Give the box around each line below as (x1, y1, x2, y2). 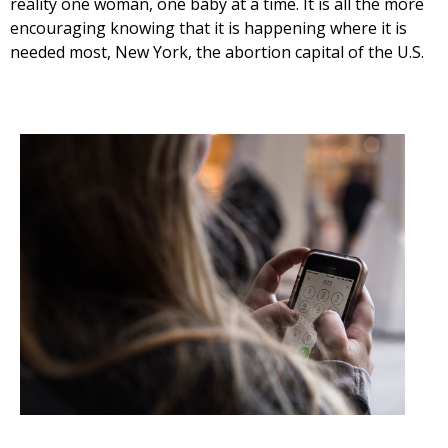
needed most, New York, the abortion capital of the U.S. (10, 40, 424, 63)
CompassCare (44, 374, 234, 416)
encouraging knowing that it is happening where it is (10, 16, 407, 39)
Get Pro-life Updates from (44, 332, 385, 374)
